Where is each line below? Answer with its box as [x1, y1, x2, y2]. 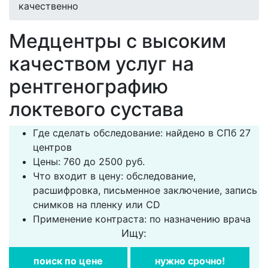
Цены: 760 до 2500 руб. [33, 156, 145, 167]
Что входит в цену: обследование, [33, 170, 196, 182]
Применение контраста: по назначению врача [33, 213, 251, 225]
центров [33, 141, 72, 153]
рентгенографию [9, 75, 168, 98]
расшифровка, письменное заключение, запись [33, 184, 257, 196]
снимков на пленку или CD [33, 199, 160, 211]
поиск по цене [33, 255, 103, 267]
